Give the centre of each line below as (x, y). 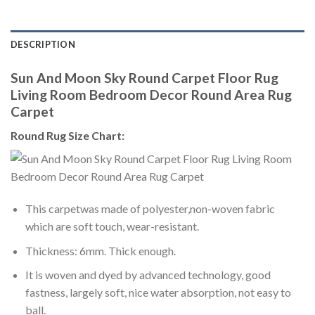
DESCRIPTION (43, 44)
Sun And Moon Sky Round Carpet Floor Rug (144, 77)
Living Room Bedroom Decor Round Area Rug (151, 94)
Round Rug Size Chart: (69, 136)
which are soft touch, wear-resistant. (112, 226)
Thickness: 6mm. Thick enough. (100, 250)
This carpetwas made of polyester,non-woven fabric (150, 209)
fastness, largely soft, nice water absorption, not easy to (158, 292)
